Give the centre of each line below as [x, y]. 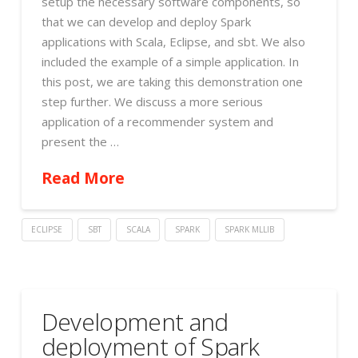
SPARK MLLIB [250, 229]
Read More [83, 177]
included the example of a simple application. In [170, 62]
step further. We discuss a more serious [152, 102]
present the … [80, 142]
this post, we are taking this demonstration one [172, 82]
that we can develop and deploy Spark [146, 22]
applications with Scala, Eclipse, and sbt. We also [173, 42]
